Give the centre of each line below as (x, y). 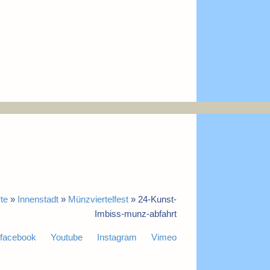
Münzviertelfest (98, 199)
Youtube (67, 237)
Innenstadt (38, 199)
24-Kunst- (157, 199)
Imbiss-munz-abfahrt (136, 214)
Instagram (117, 237)
